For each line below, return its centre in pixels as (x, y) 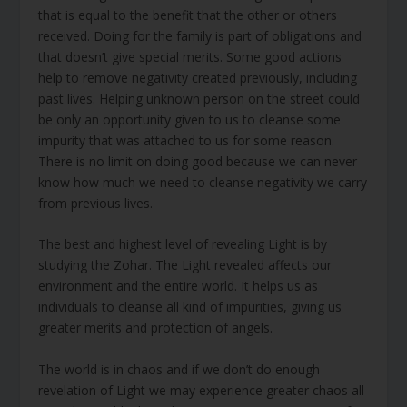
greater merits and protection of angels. (156, 328)
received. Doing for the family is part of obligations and (200, 36)
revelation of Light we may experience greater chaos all (202, 390)
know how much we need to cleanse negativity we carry (203, 183)
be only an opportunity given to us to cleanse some (190, 120)
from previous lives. (96, 203)
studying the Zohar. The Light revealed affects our (185, 265)
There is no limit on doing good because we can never (198, 162)
